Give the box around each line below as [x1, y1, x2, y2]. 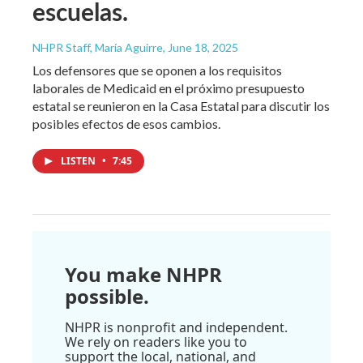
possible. [65, 283, 149, 310]
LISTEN [61, 154, 98, 169]
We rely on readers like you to [65, 333, 247, 352]
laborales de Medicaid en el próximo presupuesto [32, 80, 305, 96]
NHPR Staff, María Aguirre [32, 41, 163, 55]
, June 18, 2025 [163, 41, 238, 55]
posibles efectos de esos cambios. [32, 116, 220, 132]
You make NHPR [65, 261, 222, 288]
